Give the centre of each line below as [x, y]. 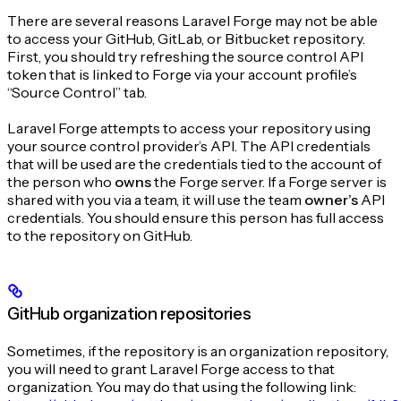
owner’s [331, 200]
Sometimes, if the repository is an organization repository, [198, 351]
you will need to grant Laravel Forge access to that [171, 369]
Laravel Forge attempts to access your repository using [189, 128]
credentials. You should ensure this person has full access [196, 218]
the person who [61, 182]
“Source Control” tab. [77, 93]
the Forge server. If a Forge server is [269, 182]
